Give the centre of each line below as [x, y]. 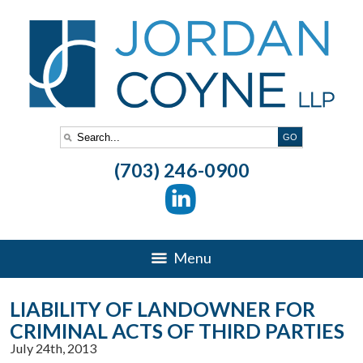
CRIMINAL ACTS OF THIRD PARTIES [177, 331]
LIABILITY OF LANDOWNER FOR [162, 309]
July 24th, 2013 [53, 348]
